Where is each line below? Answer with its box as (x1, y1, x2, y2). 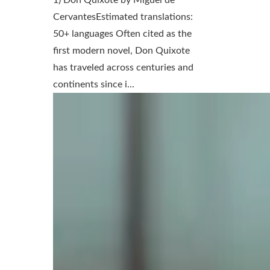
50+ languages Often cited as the (53, 28, 192, 39)
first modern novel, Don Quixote (53, 45, 190, 55)
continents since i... (53, 79, 134, 89)
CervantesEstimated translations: (53, 11, 193, 22)
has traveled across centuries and (53, 62, 193, 72)
